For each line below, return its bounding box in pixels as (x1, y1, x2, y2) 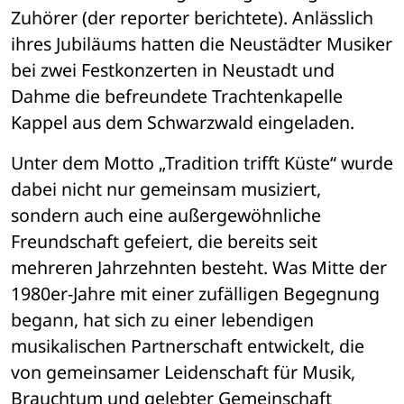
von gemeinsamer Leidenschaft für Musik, (11, 360, 355, 385)
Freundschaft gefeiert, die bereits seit (11, 229, 317, 254)
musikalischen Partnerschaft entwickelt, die (11, 334, 364, 359)
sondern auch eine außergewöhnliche (11, 203, 321, 228)
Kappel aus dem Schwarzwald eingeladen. (11, 110, 354, 135)
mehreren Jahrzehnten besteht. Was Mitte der (11, 255, 387, 280)
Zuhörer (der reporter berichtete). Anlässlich (11, 5, 373, 31)
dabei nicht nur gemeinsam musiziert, (11, 177, 321, 202)
